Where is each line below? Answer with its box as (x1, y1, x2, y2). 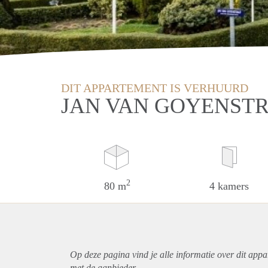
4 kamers (209, 179, 249, 192)
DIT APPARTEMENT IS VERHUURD (61, 81, 248, 95)
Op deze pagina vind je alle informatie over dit (70, 249, 248, 260)
